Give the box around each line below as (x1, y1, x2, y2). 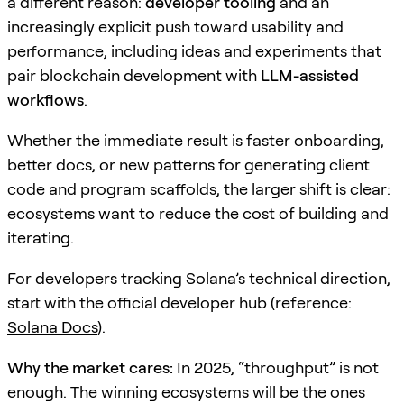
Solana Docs (7, 317, 97, 336)
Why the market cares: (7, 357, 173, 377)
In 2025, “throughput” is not (173, 357, 379, 377)
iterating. (7, 227, 74, 247)
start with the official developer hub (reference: (7, 292, 352, 312)
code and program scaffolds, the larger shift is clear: (7, 179, 390, 198)
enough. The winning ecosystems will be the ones (7, 381, 365, 401)
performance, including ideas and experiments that (7, 41, 381, 60)
